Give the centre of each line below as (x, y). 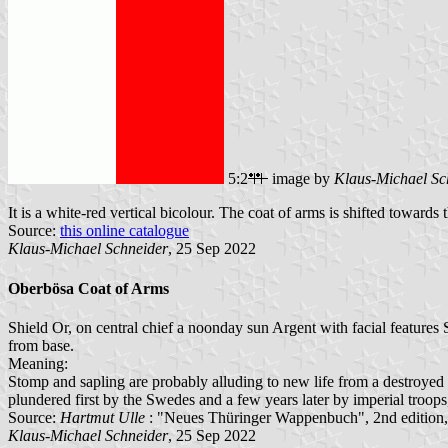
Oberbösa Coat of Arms (88, 288)
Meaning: (38, 363)
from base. (41, 345)
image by (301, 179)
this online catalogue (124, 231)
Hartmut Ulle (104, 417)
